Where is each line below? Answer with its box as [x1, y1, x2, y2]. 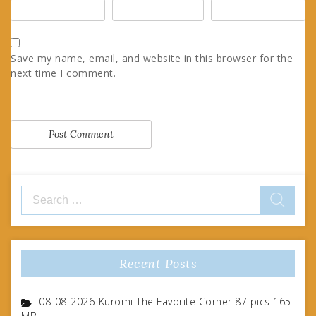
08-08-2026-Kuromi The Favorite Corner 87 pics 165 [39, 294, 291, 308]
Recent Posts [119, 255, 197, 272]
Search [20, 185, 54, 199]
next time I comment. [11, 66, 116, 80]
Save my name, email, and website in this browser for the [11, 51, 293, 65]
